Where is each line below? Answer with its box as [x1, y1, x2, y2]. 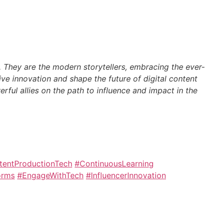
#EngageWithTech [17, 170, 83, 180]
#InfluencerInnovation [86, 170, 166, 180]
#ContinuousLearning [75, 158, 154, 168]
